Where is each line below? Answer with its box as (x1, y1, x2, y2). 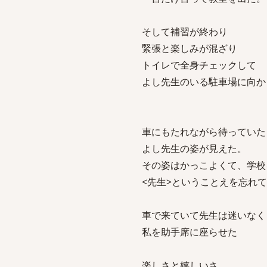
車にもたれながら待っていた (142, 125, 266, 138)
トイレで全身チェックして (142, 58, 256, 72)
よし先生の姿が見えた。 (142, 142, 247, 155)
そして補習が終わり (142, 25, 228, 38)
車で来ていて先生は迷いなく (142, 209, 266, 222)
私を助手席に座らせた (142, 225, 237, 238)
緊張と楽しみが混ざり (142, 42, 237, 55)
